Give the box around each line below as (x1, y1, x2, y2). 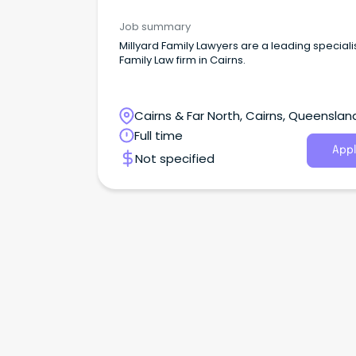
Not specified (135, 149, 215, 167)
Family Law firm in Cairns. (119, 52, 246, 68)
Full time (134, 126, 183, 144)
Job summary (119, 18, 191, 34)
